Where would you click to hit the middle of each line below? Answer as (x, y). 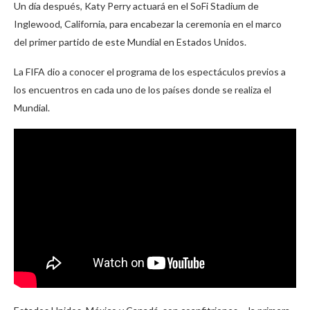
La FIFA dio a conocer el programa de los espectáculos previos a (150, 72)
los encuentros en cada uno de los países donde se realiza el (143, 90)
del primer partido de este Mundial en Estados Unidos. (130, 42)
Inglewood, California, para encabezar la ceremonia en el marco (148, 24)
